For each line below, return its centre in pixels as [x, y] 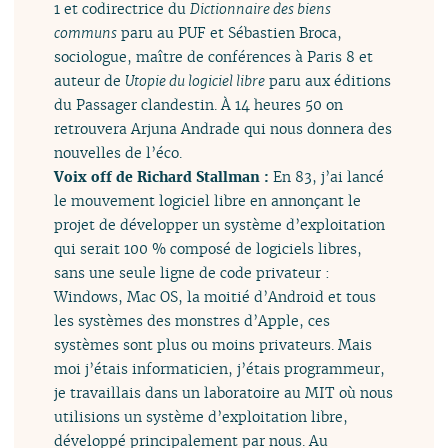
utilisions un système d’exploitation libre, [201, 417]
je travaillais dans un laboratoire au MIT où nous [224, 393]
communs [86, 33]
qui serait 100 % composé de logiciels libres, [208, 249]
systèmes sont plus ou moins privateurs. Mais [213, 345]
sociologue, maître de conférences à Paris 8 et [214, 57]
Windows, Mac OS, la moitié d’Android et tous [215, 297]
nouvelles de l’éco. [118, 153]
